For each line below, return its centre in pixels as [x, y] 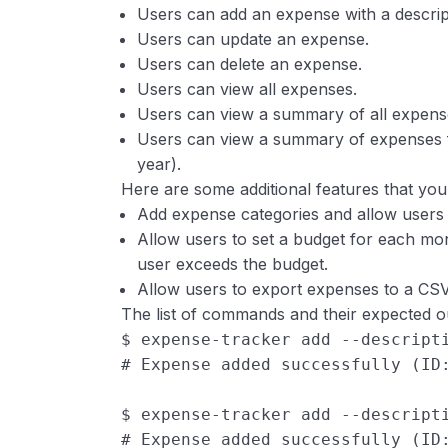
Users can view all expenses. [247, 89]
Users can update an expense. [253, 39]
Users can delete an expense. [250, 64]
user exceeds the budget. [233, 264]
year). [159, 164]
